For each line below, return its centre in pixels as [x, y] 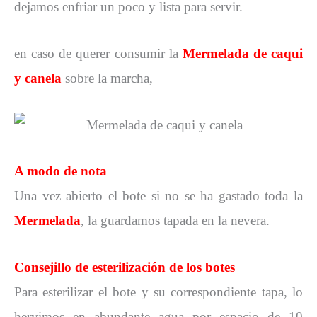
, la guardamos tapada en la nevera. [175, 221]
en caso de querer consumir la [96, 54]
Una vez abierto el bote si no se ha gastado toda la [158, 196]
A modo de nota [60, 171]
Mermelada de [224, 54]
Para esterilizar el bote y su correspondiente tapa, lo [158, 292]
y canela [38, 79]
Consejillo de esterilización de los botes [125, 267]
